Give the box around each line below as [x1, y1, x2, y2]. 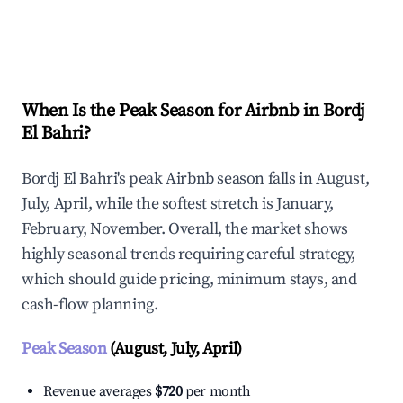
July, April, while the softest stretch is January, [22, 193, 335, 215]
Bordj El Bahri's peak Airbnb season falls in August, [22, 168, 370, 190]
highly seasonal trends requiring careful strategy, [22, 244, 356, 265]
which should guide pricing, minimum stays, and [22, 269, 357, 291]
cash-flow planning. [22, 294, 158, 316]
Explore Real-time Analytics [50, 27, 236, 48]
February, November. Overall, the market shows [22, 219, 349, 240]
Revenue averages [43, 382, 156, 401]
